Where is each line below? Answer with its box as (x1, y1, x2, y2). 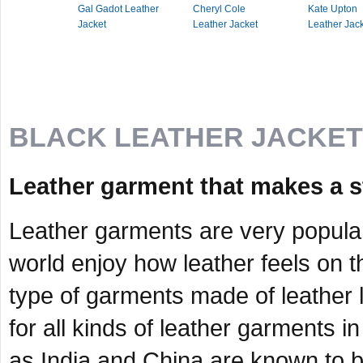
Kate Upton (308, 3, 357, 15)
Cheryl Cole (193, 3, 246, 15)
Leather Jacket (193, 19, 258, 30)
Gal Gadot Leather (78, 3, 159, 15)
